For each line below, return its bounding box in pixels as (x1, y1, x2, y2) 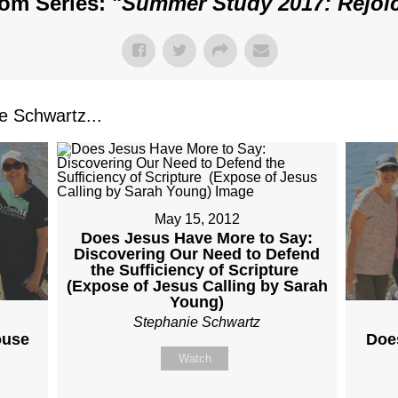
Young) (170, 293, 225, 311)
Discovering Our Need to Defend (74, 245, 321, 263)
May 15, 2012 (154, 211, 240, 227)
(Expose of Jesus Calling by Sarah (66, 277, 328, 295)
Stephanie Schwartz (133, 314, 261, 330)
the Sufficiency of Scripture (91, 261, 304, 279)
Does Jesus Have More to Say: (81, 229, 314, 247)
